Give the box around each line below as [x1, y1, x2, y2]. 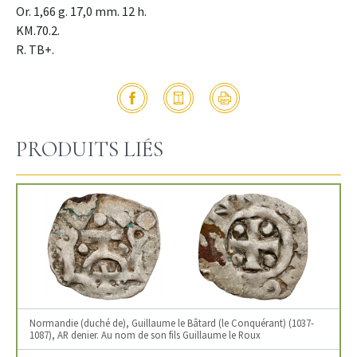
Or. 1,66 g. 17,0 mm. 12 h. [16, 2, 147, 19]
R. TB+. [16, 41, 54, 57]
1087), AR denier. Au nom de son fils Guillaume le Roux [29, 328, 261, 341]
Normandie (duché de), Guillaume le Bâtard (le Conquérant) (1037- [29, 316, 314, 329]
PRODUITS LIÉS [16, 135, 163, 163]
